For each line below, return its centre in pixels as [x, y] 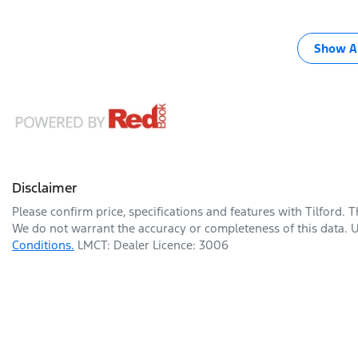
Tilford [324, 211]
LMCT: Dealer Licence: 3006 [153, 245]
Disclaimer [45, 187]
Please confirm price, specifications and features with [159, 211]
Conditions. [43, 245]
